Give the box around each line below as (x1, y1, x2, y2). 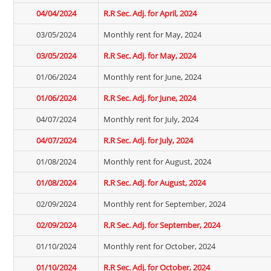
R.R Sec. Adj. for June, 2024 (103, 93, 196, 103)
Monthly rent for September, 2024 (103, 198, 226, 209)
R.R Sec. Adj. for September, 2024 (103, 220, 220, 230)
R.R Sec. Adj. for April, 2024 (103, 8, 197, 19)
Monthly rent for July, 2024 (103, 114, 198, 125)
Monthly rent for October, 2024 (103, 241, 215, 252)
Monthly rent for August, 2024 (103, 156, 211, 167)
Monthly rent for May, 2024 (103, 29, 201, 40)
